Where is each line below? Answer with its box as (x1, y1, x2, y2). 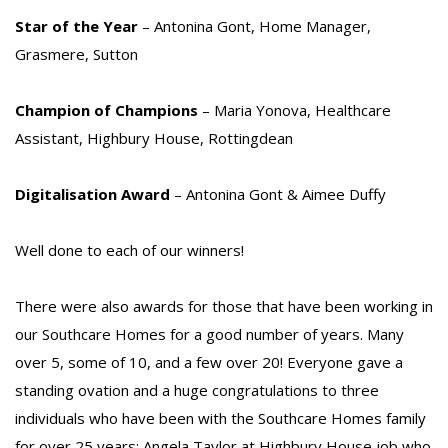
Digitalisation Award (15, 183, 170, 204)
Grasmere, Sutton (15, 43, 138, 64)
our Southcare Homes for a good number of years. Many (15, 323, 404, 344)
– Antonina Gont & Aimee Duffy (170, 183, 386, 204)
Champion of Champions (15, 99, 198, 120)
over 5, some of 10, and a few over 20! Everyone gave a (15, 351, 403, 372)
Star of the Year (15, 15, 138, 36)
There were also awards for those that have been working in (15, 295, 433, 316)
